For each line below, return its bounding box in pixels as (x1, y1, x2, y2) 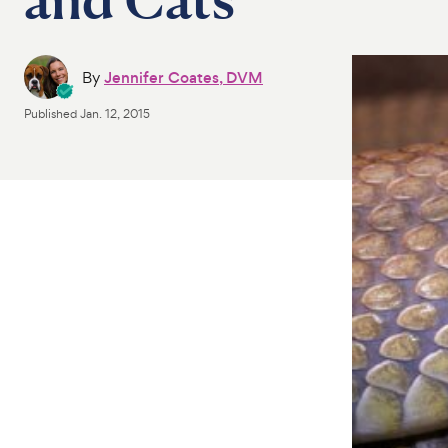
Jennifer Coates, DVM (104, 66, 263, 88)
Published (24, 106, 80, 122)
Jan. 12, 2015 (80, 106, 150, 122)
